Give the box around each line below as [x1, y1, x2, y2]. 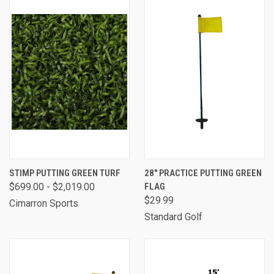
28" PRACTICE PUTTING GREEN [144, 167, 262, 179]
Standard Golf [144, 210, 202, 223]
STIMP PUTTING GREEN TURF [9, 167, 120, 179]
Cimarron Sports [9, 197, 78, 209]
